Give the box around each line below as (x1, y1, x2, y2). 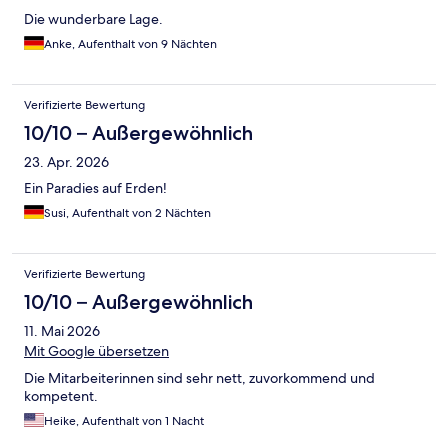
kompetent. (24, 387, 98, 406)
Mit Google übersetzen (24, 342, 169, 361)
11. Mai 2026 (24, 322, 100, 341)
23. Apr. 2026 (24, 153, 109, 172)
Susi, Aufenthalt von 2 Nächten (44, 205, 211, 222)
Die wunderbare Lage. (24, 10, 163, 29)
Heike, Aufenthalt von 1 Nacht (44, 413, 204, 430)
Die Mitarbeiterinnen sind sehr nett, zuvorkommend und (24, 369, 375, 388)
